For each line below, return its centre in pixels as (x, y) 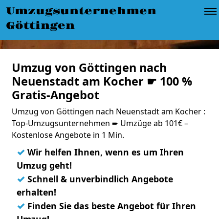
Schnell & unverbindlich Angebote (99, 179)
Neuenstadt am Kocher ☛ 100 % (102, 81)
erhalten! (36, 192)
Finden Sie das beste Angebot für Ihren (110, 206)
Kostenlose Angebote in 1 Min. (68, 135)
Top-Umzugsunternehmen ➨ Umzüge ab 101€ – (100, 123)
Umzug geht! (44, 165)
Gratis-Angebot (55, 95)
